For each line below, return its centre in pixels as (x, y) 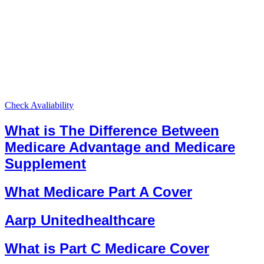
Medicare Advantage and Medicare (120, 147)
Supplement (45, 163)
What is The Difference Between (112, 130)
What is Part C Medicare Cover (107, 248)
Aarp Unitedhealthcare (80, 220)
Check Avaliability (39, 105)
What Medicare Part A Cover (98, 192)
